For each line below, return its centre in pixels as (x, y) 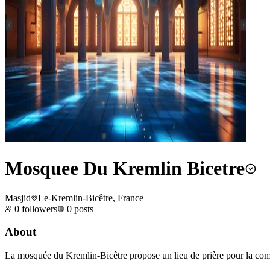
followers (38, 209)
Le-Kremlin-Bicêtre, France (91, 198)
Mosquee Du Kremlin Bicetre (125, 168)
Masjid (18, 198)
